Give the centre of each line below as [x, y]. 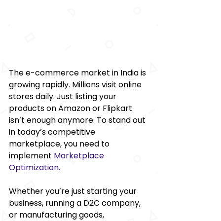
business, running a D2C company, [76, 203]
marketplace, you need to [60, 144]
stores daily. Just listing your [64, 96]
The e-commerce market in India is [78, 73]
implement [31, 155]
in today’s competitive [53, 132]
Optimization [34, 167]
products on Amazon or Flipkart [72, 108]
